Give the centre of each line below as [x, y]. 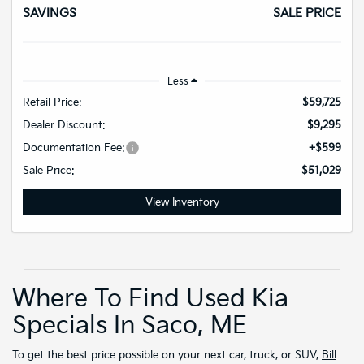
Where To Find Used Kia [150, 299]
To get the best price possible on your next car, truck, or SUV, [167, 355]
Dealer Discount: [64, 126]
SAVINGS [50, 14]
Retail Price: [52, 103]
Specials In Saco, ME [130, 325]
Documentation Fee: [74, 148]
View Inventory [182, 203]
